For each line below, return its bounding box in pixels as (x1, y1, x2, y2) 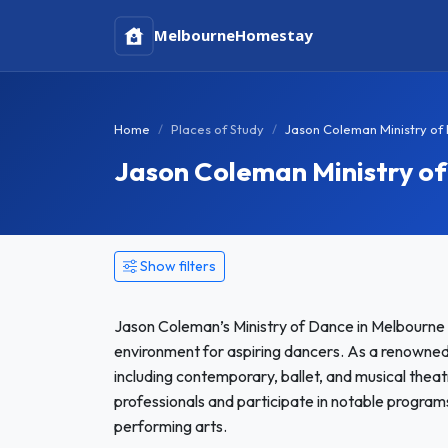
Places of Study (171, 121, 264, 137)
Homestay (235, 25, 313, 45)
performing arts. (114, 416, 227, 436)
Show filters (140, 257, 216, 275)
